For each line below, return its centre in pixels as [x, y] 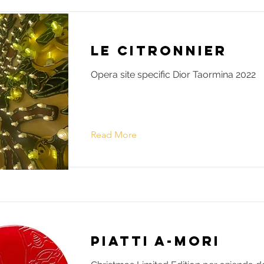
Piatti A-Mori [156, 241]
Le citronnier [159, 51]
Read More [114, 135]
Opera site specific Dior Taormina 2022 [173, 75]
